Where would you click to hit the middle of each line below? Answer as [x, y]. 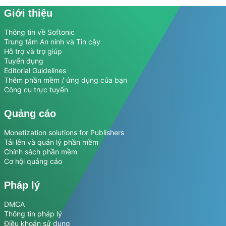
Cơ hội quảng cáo [33, 161]
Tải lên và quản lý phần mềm [51, 142]
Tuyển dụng [24, 61]
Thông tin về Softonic [39, 32]
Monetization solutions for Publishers [64, 132]
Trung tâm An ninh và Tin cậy [52, 42]
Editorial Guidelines [35, 70]
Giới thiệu [28, 13]
